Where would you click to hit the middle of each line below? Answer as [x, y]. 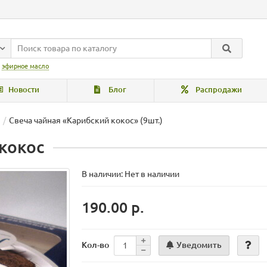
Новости [23, 90]
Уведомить [199, 245]
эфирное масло [25, 66]
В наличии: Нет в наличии [131, 174]
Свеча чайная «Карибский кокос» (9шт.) [86, 121]
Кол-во [96, 245]
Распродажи [218, 90]
